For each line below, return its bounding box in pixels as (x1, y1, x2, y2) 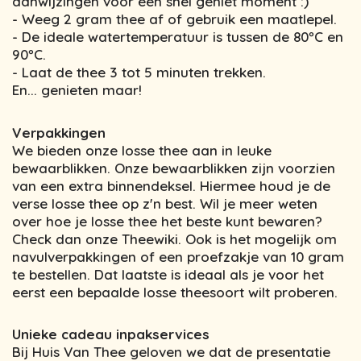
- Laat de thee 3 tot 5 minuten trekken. (12, 64, 266, 81)
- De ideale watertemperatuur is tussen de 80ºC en (12, 28, 343, 46)
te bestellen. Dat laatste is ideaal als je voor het (12, 265, 324, 283)
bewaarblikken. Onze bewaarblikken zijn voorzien (12, 159, 335, 176)
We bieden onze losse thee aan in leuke (12, 141, 272, 159)
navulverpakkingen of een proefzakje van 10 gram (12, 247, 344, 265)
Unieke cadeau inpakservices (12, 326, 210, 343)
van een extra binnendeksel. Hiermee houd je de (12, 176, 330, 194)
